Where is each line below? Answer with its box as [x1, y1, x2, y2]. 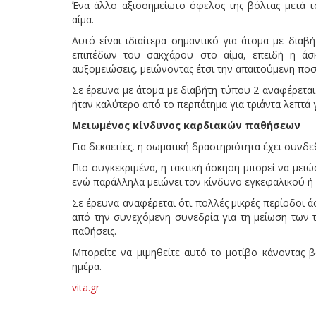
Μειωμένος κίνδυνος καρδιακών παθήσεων [72, 118, 300, 132]
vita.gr [72, 280, 99, 294]
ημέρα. [72, 259, 102, 273]
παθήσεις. [72, 224, 116, 238]
